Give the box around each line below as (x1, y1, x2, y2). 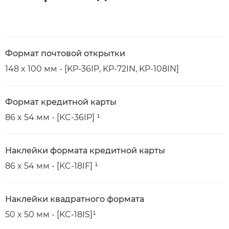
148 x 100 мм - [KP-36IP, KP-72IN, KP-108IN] (5, 63, 179, 74)
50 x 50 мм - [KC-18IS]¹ (5, 209, 96, 219)
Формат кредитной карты (5, 97, 117, 107)
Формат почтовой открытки (5, 48, 125, 58)
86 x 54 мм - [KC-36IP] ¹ (5, 112, 100, 122)
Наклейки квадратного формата (5, 194, 144, 204)
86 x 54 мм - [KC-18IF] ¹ (5, 161, 98, 171)
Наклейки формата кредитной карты (5, 145, 165, 155)
